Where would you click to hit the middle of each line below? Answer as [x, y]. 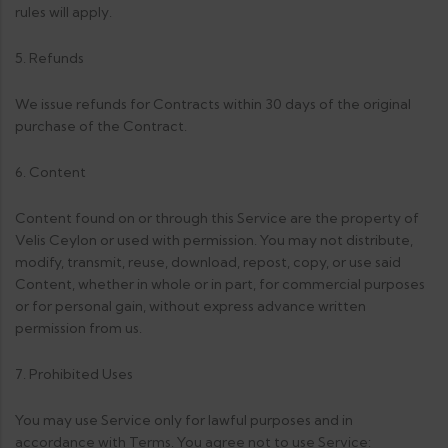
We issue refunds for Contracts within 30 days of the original [213, 104]
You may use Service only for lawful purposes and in [184, 420]
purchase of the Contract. [101, 126]
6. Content [50, 172]
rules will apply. [63, 12]
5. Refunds [49, 58]
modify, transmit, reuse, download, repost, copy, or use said [208, 262]
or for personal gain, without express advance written [190, 306]
